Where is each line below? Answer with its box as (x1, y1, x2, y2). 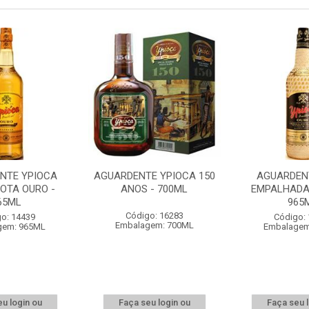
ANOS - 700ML (121, 183, 188, 195)
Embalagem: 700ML (114, 220, 194, 230)
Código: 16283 (125, 210, 183, 221)
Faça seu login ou (118, 297, 190, 308)
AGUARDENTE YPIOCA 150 (93, 170, 215, 182)
